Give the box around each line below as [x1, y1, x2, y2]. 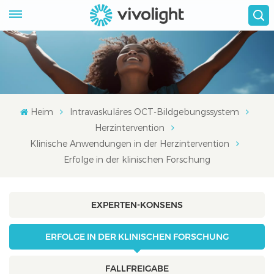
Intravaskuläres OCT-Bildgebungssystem [69, 106, 239, 117]
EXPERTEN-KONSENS [91, 199, 183, 210]
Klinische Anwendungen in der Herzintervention [30, 138, 229, 149]
